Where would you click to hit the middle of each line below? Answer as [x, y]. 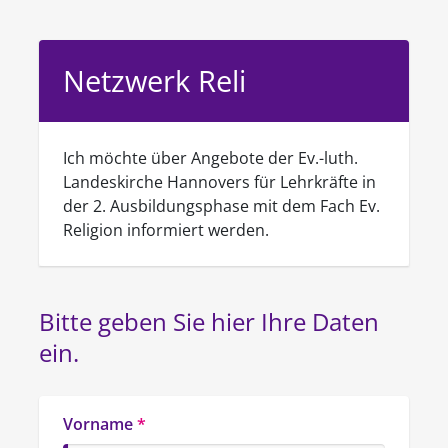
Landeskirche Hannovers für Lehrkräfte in [219, 182]
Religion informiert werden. [166, 230]
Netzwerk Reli [154, 80]
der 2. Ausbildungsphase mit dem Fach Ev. [221, 206]
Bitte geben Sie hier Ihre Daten [209, 321]
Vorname [98, 424]
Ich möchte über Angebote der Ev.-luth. [210, 158]
